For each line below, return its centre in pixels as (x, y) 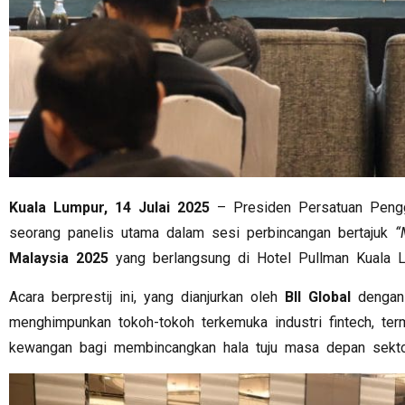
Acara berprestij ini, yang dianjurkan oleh (147, 297)
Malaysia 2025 (59, 259)
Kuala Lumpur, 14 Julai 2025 (109, 208)
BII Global (318, 297)
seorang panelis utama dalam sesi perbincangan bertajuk (202, 233)
